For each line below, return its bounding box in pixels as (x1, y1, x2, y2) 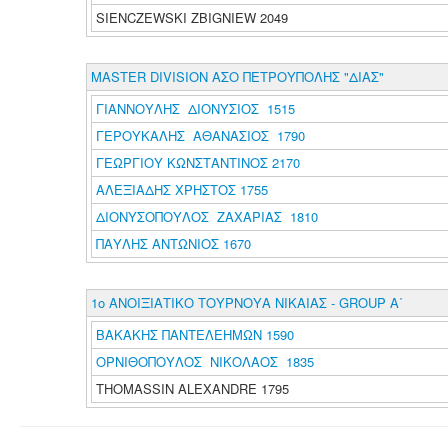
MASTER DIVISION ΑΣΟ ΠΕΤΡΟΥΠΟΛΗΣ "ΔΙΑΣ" (90, 67, 384, 86)
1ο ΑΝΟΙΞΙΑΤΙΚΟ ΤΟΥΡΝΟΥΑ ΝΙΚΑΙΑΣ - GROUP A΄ (90, 293, 403, 312)
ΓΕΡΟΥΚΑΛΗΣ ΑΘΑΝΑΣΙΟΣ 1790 (95, 126, 305, 145)
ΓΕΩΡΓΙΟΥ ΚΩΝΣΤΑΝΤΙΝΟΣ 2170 (95, 153, 300, 172)
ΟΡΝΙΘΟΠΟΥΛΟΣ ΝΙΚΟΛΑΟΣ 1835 (95, 352, 314, 371)
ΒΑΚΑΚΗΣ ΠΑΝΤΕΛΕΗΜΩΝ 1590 (95, 325, 294, 344)
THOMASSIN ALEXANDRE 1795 (95, 379, 289, 398)
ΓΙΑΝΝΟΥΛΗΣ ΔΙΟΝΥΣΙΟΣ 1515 (95, 99, 295, 118)
